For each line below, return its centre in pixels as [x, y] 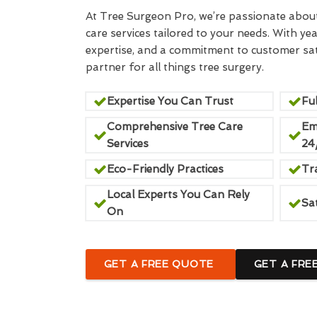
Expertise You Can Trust [170, 101]
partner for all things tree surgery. [176, 67]
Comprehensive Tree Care [174, 127]
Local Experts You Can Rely [178, 195]
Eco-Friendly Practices [165, 169]
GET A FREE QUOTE [160, 264]
